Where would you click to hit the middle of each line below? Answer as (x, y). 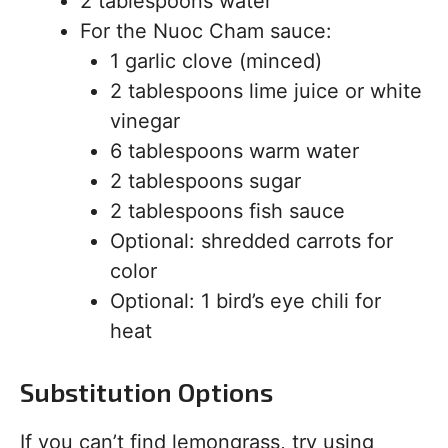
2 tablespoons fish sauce (227, 211)
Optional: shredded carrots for (251, 241)
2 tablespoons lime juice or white (266, 91)
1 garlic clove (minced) (216, 61)
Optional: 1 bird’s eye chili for (245, 301)
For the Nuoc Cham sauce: (206, 31)
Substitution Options (146, 392)
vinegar (145, 121)
